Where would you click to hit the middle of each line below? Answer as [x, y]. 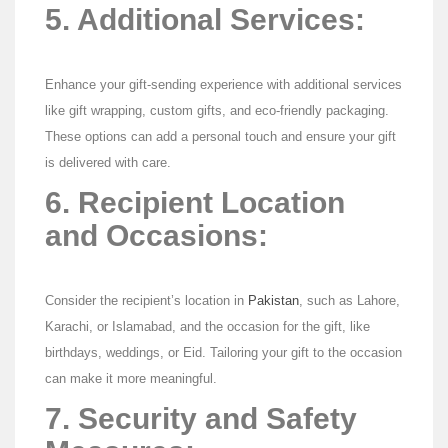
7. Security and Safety [201, 419]
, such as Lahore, [349, 301]
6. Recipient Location [195, 203]
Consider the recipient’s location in [146, 301]
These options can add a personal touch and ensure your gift [220, 137]
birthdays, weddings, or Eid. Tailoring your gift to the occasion [223, 353]
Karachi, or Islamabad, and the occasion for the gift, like [207, 327]
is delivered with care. [108, 163]
